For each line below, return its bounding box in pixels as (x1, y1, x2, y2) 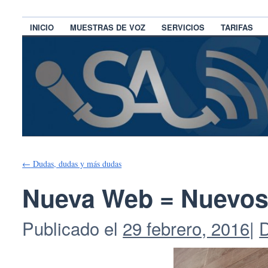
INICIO (30, 22, 54, 33)
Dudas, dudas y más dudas (31, 157, 122, 169)
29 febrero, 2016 (123, 215, 250, 240)
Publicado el (22, 215, 118, 240)
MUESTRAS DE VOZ (70, 22, 146, 33)
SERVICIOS (162, 22, 205, 33)
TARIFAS (221, 22, 254, 33)
